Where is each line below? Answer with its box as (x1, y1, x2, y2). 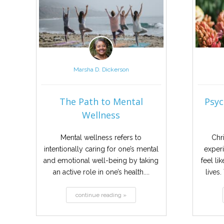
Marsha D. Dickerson (73, 65, 129, 73)
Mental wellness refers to (60, 133, 142, 141)
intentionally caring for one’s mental (43, 144, 158, 153)
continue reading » (75, 191, 127, 198)
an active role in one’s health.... (52, 167, 149, 176)
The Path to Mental (59, 95, 143, 107)
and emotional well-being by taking (43, 156, 159, 164)
